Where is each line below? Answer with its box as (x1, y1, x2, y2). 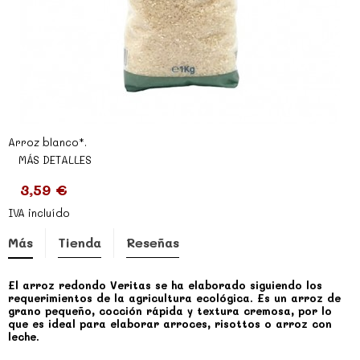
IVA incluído (8, 206, 70, 219)
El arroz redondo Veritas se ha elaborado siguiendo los (8, 278, 322, 292)
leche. (8, 329, 39, 343)
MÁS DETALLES (18, 153, 92, 166)
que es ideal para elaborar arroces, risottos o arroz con (8, 317, 332, 330)
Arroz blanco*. (8, 135, 87, 149)
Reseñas (126, 234, 179, 251)
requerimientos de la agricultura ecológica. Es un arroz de (8, 291, 341, 305)
